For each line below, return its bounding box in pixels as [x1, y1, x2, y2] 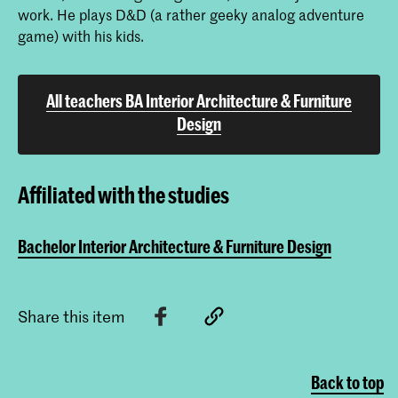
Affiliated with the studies [18, 181, 229, 209]
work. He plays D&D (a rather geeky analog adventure [18, 4, 364, 25]
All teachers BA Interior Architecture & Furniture [46, 91, 352, 112]
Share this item [18, 305, 125, 327]
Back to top [311, 372, 384, 394]
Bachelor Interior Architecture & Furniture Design [18, 235, 331, 257]
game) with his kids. [18, 26, 144, 46]
